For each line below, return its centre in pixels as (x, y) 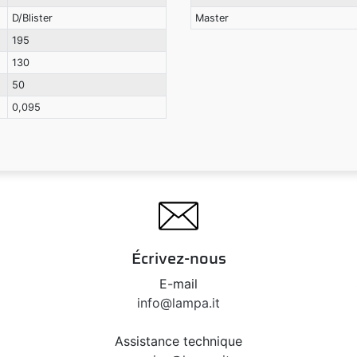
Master (212, 18)
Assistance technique (178, 341)
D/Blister (32, 18)
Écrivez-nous (178, 258)
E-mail (178, 283)
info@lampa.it (178, 302)
